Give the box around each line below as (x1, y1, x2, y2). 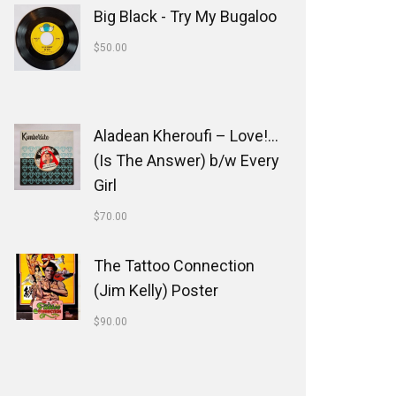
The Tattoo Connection (94, 256, 255, 275)
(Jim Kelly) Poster (94, 281, 218, 300)
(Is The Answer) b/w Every (94, 151, 279, 170)
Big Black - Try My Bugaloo (94, 7, 277, 26)
